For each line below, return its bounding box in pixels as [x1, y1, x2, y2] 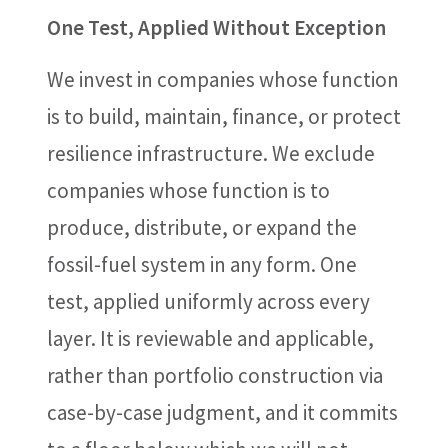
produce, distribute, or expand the [46, 214, 357, 241]
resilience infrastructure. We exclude [46, 140, 375, 167]
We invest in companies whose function [46, 66, 399, 93]
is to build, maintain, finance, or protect [46, 103, 401, 130]
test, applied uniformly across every [46, 288, 370, 315]
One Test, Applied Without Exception [46, 14, 386, 41]
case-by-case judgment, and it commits [46, 399, 398, 426]
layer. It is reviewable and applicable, [46, 325, 374, 352]
